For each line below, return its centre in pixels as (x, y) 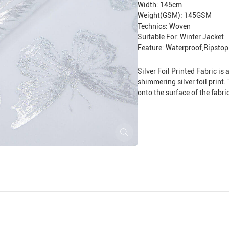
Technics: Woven (164, 26)
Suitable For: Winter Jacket (180, 37)
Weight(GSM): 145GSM (174, 16)
